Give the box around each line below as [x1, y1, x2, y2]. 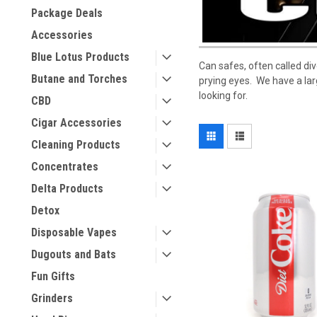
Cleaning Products [31, 138, 120, 151]
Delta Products [31, 182, 103, 195]
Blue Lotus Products [31, 50, 129, 64]
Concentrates [31, 160, 98, 173]
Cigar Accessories [31, 116, 122, 129]
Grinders [31, 292, 73, 305]
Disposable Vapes [31, 226, 117, 239]
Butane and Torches [31, 72, 127, 86]
